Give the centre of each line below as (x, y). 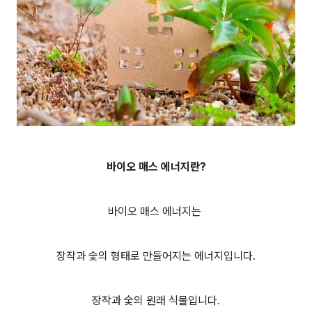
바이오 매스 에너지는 (156, 211)
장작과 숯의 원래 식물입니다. (156, 301)
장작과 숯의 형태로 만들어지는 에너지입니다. (156, 256)
